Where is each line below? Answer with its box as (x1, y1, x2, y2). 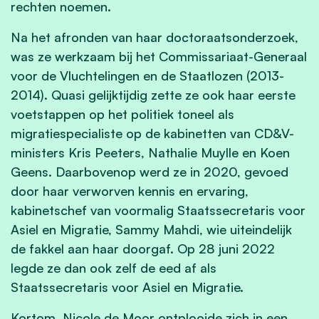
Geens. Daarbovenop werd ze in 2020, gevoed (11, 163, 288, 179)
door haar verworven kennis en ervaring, (11, 182, 249, 199)
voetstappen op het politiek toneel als (11, 105, 234, 122)
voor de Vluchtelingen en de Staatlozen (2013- (11, 67, 284, 83)
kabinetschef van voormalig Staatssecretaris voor (11, 202, 305, 218)
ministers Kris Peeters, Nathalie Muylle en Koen (11, 144, 290, 160)
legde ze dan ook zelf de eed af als (11, 259, 216, 276)
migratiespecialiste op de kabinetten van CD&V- (11, 125, 294, 141)
